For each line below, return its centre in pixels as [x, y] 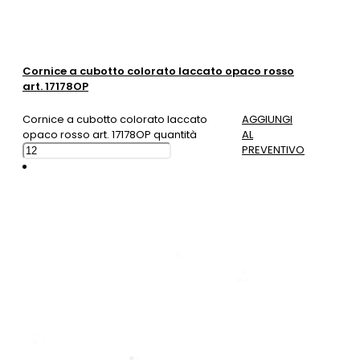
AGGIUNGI [267, 119]
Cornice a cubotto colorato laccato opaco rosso [158, 71]
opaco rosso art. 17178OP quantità [110, 134]
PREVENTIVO [273, 149]
